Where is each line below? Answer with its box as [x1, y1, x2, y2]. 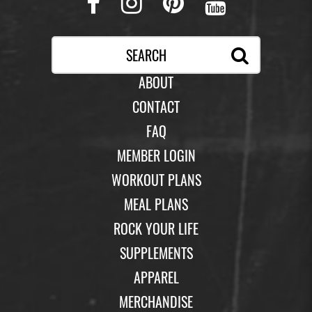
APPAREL [133, 266, 179, 288]
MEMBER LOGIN [116, 144, 196, 166]
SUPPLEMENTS [119, 242, 193, 263]
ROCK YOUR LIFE [114, 217, 198, 239]
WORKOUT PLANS [111, 169, 201, 190]
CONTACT [132, 95, 180, 117]
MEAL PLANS [124, 193, 188, 214]
